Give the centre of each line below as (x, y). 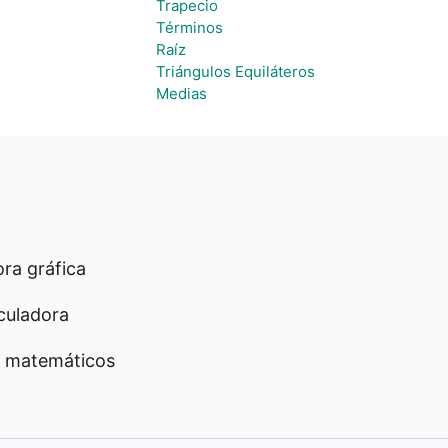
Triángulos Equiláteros (235, 71)
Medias (181, 93)
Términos (189, 27)
